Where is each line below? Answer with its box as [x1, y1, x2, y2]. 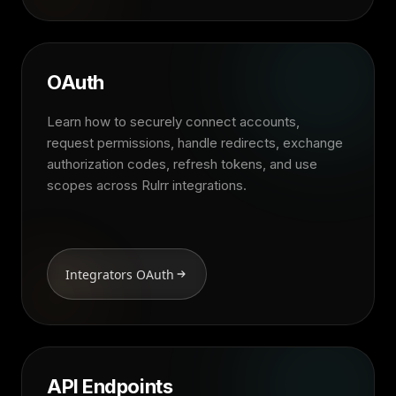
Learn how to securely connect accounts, [47, 113, 300, 130]
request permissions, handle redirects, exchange [47, 134, 343, 151]
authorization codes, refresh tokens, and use [47, 156, 317, 172]
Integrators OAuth [65, 265, 174, 283]
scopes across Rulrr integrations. [47, 177, 247, 194]
